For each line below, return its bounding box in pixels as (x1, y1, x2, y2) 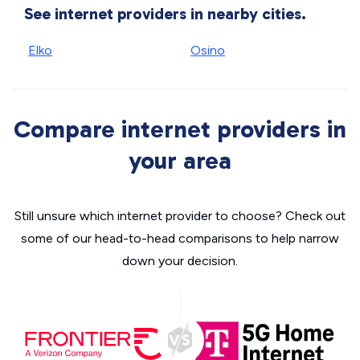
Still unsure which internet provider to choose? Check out (14, 208, 346, 223)
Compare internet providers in (14, 115, 346, 144)
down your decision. (122, 253, 238, 268)
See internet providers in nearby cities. (24, 4, 306, 23)
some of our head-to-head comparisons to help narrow (21, 231, 339, 246)
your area (129, 146, 231, 175)
